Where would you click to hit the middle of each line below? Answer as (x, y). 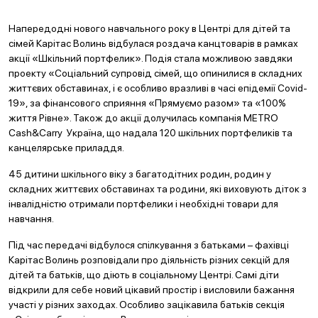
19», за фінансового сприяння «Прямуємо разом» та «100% (147, 103)
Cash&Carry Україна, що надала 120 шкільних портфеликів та (150, 133)
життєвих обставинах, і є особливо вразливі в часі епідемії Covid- (158, 88)
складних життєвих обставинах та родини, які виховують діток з (158, 189)
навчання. (31, 219)
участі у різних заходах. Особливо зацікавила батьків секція (147, 305)
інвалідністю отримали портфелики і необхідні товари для (143, 204)
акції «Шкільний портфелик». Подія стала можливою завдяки (150, 58)
